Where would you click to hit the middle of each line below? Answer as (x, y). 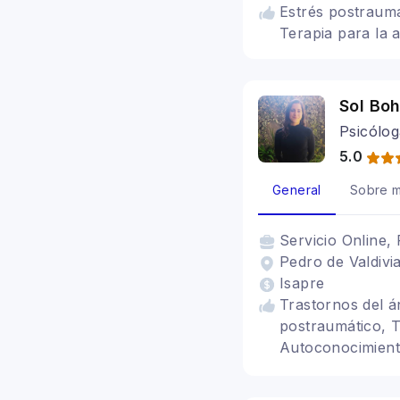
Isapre (302, 283)
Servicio (311, 240)
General (297, 190)
